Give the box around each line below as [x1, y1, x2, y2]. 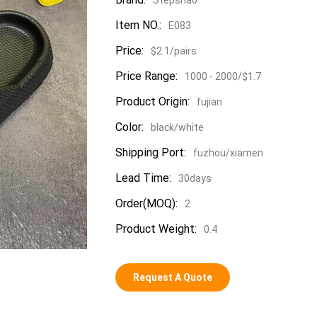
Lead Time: [115, 171, 171, 185]
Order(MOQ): [115, 196, 178, 210]
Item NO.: [115, 18, 161, 32]
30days [178, 172, 212, 184]
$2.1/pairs [150, 45, 197, 57]
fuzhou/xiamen [192, 146, 263, 158]
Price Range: [115, 69, 178, 83]
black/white [150, 121, 204, 133]
